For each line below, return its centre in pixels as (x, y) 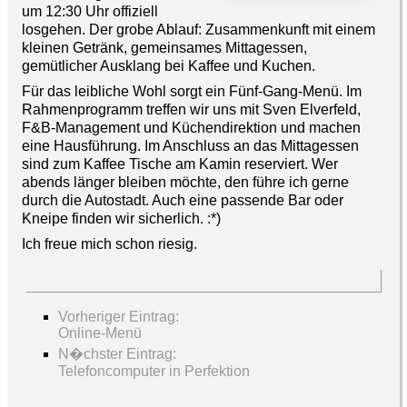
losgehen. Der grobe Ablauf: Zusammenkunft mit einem (199, 29)
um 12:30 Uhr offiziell (90, 11)
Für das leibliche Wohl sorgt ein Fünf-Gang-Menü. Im (192, 91)
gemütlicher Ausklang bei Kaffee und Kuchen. (169, 65)
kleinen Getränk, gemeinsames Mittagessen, (164, 47)
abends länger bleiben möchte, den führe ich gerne (185, 182)
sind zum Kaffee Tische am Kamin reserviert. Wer (180, 164)
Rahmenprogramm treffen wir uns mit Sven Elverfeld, (191, 109)
